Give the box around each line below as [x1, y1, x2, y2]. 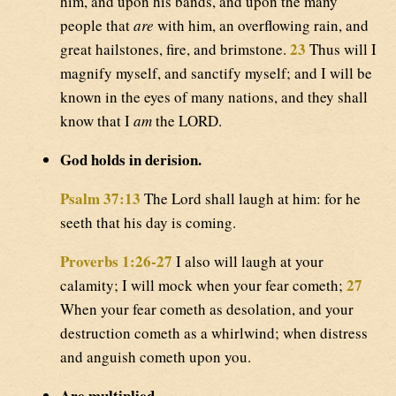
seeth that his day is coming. [60, 212, 236, 233]
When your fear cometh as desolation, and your [60, 299, 354, 320]
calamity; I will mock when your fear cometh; [60, 275, 346, 296]
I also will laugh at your [172, 251, 324, 272]
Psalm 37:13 [60, 187, 141, 210]
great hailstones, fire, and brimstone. [60, 39, 290, 60]
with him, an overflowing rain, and [154, 15, 369, 36]
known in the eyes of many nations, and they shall [60, 87, 368, 108]
